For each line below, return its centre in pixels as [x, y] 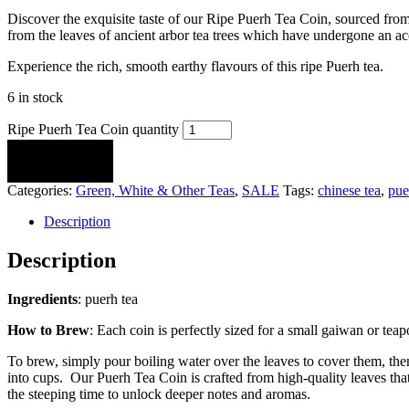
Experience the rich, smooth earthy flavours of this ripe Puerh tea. [195, 67]
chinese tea [349, 191]
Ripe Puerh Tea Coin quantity [93, 130]
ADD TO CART [60, 161]
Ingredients [42, 299]
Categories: [42, 191]
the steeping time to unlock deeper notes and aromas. [159, 394]
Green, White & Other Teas [155, 191]
